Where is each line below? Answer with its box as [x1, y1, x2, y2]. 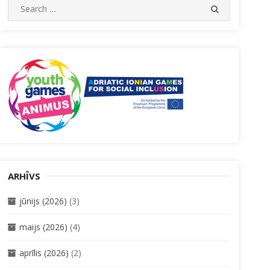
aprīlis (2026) [19, 246, 69, 259]
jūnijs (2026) [19, 195, 67, 207]
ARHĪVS [7, 169, 40, 182]
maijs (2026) [19, 221, 67, 233]
